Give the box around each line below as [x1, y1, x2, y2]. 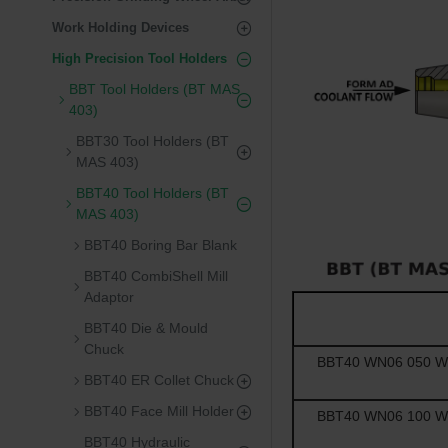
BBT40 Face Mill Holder [84, 403, 234, 419]
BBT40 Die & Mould [84, 320, 208, 336]
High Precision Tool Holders [52, 51, 227, 66]
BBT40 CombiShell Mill [84, 268, 228, 284]
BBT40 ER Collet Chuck [84, 372, 234, 388]
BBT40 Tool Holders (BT [76, 185, 229, 201]
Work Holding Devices [52, 20, 189, 35]
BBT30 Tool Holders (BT [76, 133, 229, 149]
